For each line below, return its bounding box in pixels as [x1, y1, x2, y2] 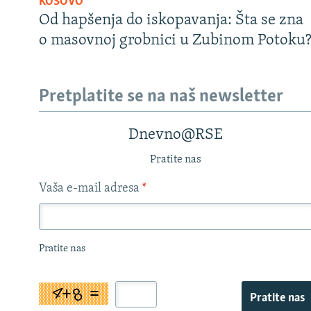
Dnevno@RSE [128, 127, 224, 144]
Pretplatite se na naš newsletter [39, 87, 283, 106]
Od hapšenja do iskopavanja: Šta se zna [39, 12, 303, 28]
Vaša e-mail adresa [39, 182, 142, 196]
